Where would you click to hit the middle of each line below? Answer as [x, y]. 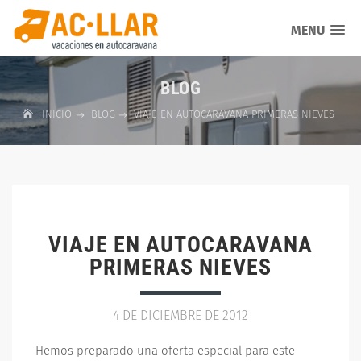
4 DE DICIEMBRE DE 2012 [180, 315]
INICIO [58, 114]
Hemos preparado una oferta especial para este [165, 351]
